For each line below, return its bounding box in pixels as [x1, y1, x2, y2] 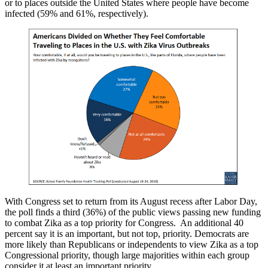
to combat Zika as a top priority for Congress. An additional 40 [5, 217, 243, 228]
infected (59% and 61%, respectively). [5, 8, 148, 19]
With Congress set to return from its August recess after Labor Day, [5, 196, 257, 206]
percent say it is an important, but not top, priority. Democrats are [5, 228, 249, 239]
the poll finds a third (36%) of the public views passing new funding [5, 206, 261, 217]
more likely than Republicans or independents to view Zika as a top [5, 239, 258, 249]
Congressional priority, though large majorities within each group [5, 249, 249, 260]
